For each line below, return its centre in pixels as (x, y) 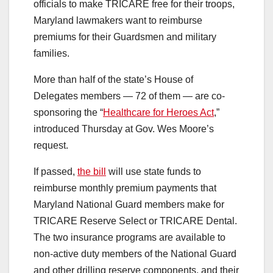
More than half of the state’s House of (113, 80)
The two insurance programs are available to (129, 238)
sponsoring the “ (68, 113)
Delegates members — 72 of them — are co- (129, 96)
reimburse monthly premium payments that (125, 188)
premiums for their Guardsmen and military (125, 37)
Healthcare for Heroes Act (158, 113)
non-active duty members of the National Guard (135, 254)
